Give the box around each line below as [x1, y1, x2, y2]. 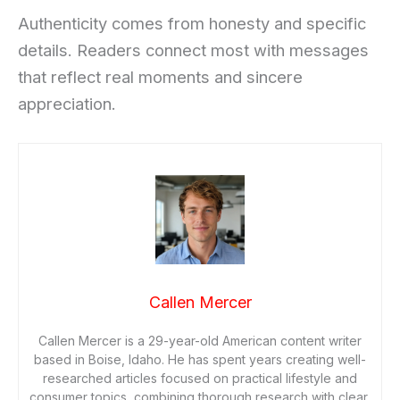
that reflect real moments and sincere [18, 67, 303, 87]
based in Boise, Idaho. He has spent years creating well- [34, 352, 366, 368]
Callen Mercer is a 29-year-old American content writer [38, 333, 362, 349]
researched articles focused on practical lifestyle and [43, 371, 357, 387]
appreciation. [18, 94, 116, 114]
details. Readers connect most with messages [18, 40, 369, 61]
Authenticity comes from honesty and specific [18, 13, 366, 34]
